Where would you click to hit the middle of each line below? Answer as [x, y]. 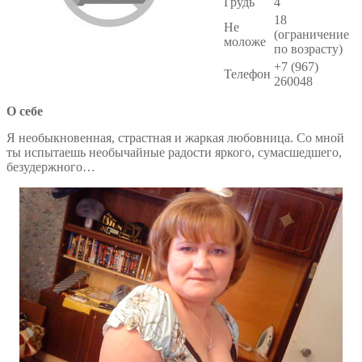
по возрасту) [308, 48]
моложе [245, 41]
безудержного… [51, 167]
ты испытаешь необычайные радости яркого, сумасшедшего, [174, 153]
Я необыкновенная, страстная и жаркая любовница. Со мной [175, 138]
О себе [25, 111]
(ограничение [311, 34]
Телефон [247, 74]
